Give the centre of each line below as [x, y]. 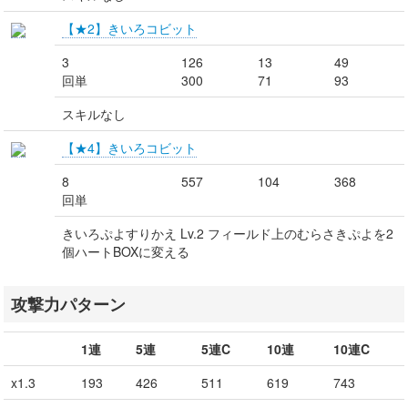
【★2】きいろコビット [129, 28]
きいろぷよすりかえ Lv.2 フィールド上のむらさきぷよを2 [228, 233]
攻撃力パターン [68, 304]
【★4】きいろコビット [129, 148]
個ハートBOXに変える [126, 251]
